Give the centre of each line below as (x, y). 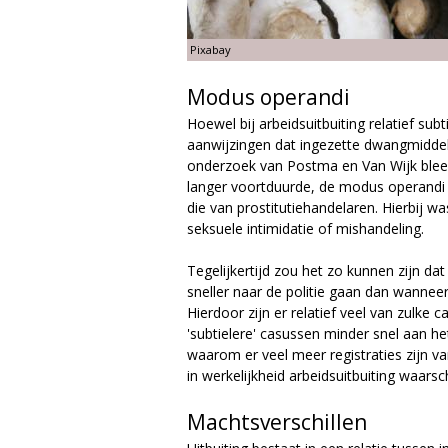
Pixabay (210, 49)
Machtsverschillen (277, 421)
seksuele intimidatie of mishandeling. (305, 228)
